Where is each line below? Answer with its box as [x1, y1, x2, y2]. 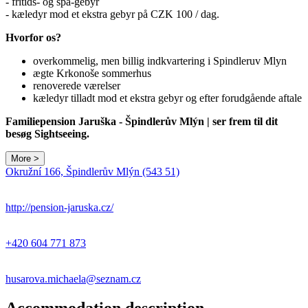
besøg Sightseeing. [5, 127, 89, 140]
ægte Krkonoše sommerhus [33, 67, 151, 79]
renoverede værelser [33, 79, 120, 91]
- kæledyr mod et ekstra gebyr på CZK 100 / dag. [5, 8, 219, 20]
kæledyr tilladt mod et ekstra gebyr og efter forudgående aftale [33, 91, 302, 104]
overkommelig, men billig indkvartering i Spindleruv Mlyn [33, 54, 287, 67]
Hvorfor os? [5, 31, 61, 43]
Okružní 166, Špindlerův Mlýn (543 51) [5, 165, 179, 177]
